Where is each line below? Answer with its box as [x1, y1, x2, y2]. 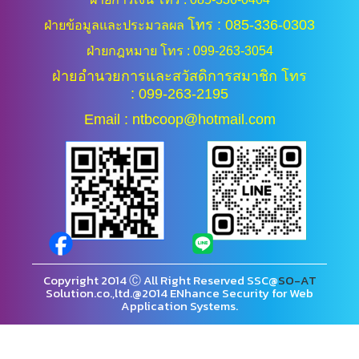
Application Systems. [121, 296, 238, 315]
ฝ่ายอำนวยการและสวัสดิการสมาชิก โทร [52, 68, 307, 84]
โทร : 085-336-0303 [188, 17, 315, 33]
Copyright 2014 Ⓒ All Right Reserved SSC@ [42, 271, 278, 289]
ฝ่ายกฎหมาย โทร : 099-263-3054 [86, 43, 273, 58]
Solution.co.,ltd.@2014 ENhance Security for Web [46, 284, 313, 302]
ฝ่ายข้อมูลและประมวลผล [44, 18, 188, 32]
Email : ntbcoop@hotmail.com [83, 111, 276, 127]
